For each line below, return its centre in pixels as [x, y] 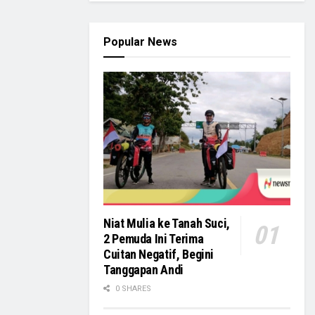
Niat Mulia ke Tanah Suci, [167, 224]
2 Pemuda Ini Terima [154, 239]
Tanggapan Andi [143, 270]
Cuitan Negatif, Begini [159, 255]
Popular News [140, 42]
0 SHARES [132, 289]
